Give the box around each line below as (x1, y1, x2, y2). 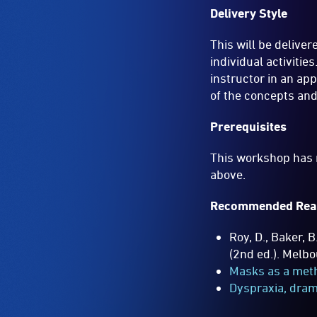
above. (210, 166, 246, 182)
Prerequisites (210, 118, 287, 134)
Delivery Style (210, 5, 288, 21)
